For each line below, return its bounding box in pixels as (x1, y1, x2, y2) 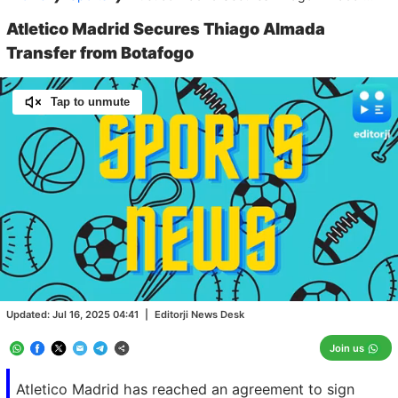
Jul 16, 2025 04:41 (52, 307, 139, 321)
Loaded (199, 269, 231, 280)
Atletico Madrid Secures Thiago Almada (6, 18, 325, 38)
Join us (329, 341, 364, 354)
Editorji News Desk (155, 307, 244, 321)
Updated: (6, 307, 52, 321)
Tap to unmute (50, 95, 130, 108)
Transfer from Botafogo (6, 42, 194, 62)
